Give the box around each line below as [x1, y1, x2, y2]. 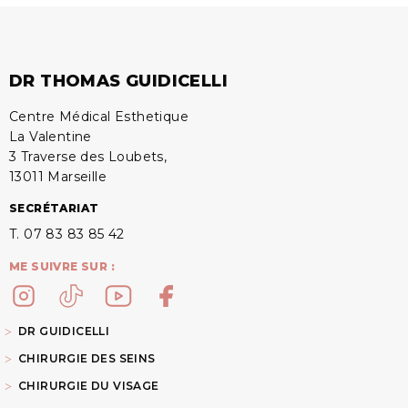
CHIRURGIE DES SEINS [18, 352, 156, 365]
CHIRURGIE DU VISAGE [18, 379, 159, 393]
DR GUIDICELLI [18, 324, 110, 338]
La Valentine [9, 128, 92, 145]
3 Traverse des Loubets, [9, 148, 168, 165]
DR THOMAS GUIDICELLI [9, 71, 228, 91]
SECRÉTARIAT [9, 201, 99, 215]
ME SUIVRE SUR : [9, 260, 115, 273]
